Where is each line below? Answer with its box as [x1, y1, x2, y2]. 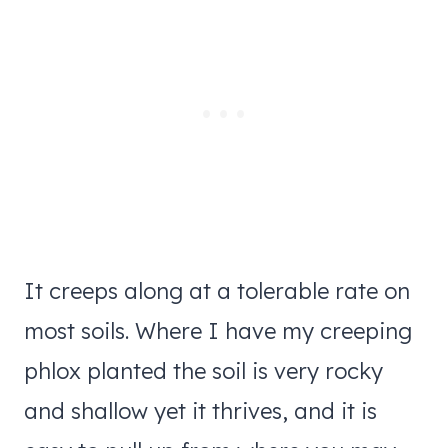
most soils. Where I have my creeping [24, 316, 412, 345]
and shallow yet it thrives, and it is [24, 396, 377, 425]
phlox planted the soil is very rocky [24, 356, 383, 385]
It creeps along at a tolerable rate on [24, 276, 410, 305]
